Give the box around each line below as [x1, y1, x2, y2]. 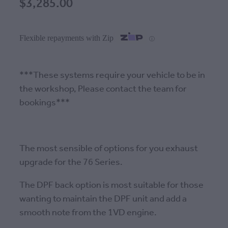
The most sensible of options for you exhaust [19, 140, 198, 158]
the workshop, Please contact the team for [19, 80, 187, 98]
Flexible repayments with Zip [19, 33, 113, 42]
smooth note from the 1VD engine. [19, 204, 157, 222]
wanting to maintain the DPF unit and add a [19, 190, 187, 208]
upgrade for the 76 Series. [19, 154, 123, 172]
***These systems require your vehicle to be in [19, 67, 205, 84]
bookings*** [19, 94, 70, 112]
